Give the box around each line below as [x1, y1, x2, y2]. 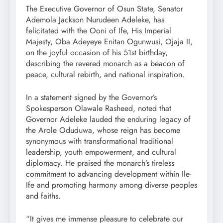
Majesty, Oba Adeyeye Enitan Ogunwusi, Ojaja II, [26, 35, 193, 47]
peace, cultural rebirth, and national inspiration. [26, 68, 185, 80]
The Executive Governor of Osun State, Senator [26, 2, 183, 14]
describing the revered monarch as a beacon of [26, 57, 185, 69]
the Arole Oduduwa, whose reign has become [26, 124, 180, 136]
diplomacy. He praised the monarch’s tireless [26, 157, 174, 169]
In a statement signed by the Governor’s [26, 91, 157, 103]
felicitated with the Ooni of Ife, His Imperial [26, 24, 171, 36]
